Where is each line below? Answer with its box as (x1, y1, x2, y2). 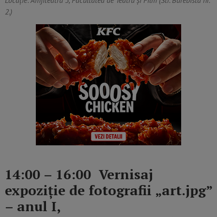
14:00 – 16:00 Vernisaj (5, 165, 153, 184)
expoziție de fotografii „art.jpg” (5, 181, 212, 200)
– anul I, (5, 197, 61, 216)
